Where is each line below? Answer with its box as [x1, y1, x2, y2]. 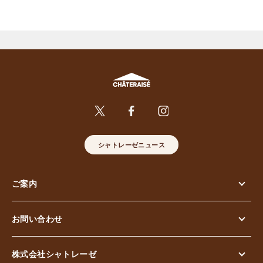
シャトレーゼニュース [98, 140, 165, 149]
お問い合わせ [12, 213, 63, 224]
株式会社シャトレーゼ [12, 248, 96, 259]
